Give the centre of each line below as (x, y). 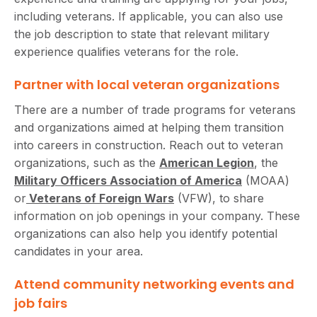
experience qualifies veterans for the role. (126, 51)
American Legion (207, 162)
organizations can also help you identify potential (146, 233)
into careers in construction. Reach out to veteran (149, 145)
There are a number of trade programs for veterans (155, 109)
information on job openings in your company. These (157, 215)
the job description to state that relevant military (142, 34)
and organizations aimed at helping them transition (149, 127)
